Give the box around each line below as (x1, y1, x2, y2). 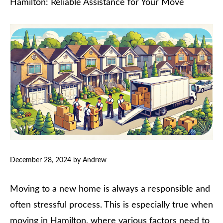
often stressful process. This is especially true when (10, 200, 213, 210)
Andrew (83, 157, 107, 164)
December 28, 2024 (10, 157, 71, 164)
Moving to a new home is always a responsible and (10, 184, 210, 194)
